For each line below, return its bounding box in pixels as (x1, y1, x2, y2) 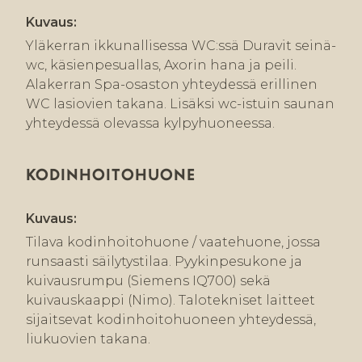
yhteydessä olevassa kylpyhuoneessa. (26, 116, 275, 132)
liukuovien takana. (26, 331, 150, 347)
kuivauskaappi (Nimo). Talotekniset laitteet (26, 293, 315, 309)
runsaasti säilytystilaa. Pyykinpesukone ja (26, 254, 302, 270)
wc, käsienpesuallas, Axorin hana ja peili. (26, 57, 297, 74)
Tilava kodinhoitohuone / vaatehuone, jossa (26, 234, 321, 250)
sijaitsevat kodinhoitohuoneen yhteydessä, (26, 312, 316, 328)
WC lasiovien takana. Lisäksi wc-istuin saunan (26, 96, 335, 112)
